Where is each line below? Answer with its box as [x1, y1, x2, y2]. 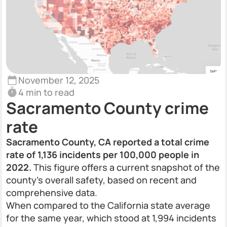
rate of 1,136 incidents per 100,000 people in [6, 148, 199, 161]
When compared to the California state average [6, 199, 210, 211]
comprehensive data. [6, 186, 97, 199]
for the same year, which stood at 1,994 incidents [6, 212, 216, 224]
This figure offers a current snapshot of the [31, 161, 220, 173]
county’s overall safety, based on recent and [6, 174, 197, 186]
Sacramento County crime [6, 97, 209, 119]
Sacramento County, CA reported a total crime [6, 136, 209, 148]
